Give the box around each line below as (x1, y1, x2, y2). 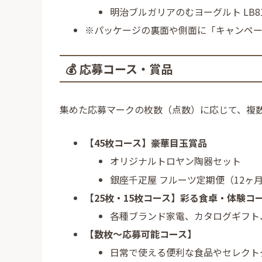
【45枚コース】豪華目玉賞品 (85, 136, 208, 150)
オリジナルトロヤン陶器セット (110, 154, 242, 168)
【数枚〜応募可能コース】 (85, 227, 197, 242)
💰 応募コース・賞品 (65, 60, 173, 77)
